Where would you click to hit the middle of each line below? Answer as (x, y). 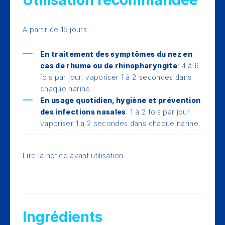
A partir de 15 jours (55, 29)
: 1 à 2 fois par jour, (159, 112)
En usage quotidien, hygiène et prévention (121, 100)
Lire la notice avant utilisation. (74, 155)
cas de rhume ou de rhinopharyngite (109, 66)
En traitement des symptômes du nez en (116, 54)
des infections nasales (83, 112)
